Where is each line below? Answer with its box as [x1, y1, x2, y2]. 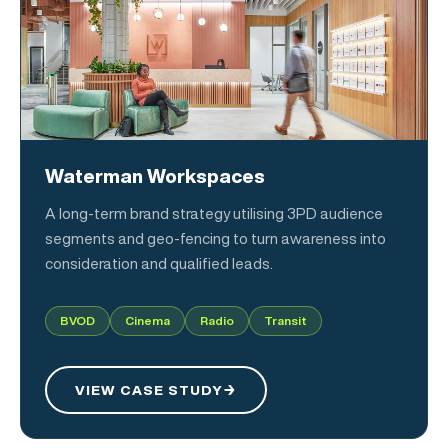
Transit [264, 313, 307, 327]
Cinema [125, 313, 170, 327]
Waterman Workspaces [45, 165, 265, 185]
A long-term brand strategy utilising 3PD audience [45, 205, 383, 221]
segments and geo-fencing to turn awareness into [45, 230, 386, 246]
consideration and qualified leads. [45, 255, 273, 271]
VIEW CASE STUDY [75, 382, 223, 397]
